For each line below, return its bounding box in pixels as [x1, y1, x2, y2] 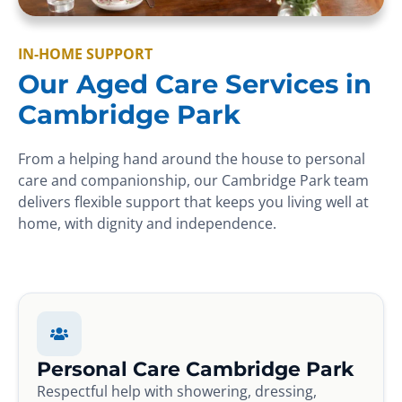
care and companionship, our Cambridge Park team [18, 170, 369, 190]
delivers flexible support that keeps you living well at [18, 191, 369, 212]
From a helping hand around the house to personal [18, 148, 365, 169]
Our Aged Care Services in [18, 67, 371, 100]
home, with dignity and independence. [18, 213, 276, 233]
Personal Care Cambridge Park [37, 355, 354, 381]
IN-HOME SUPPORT [18, 43, 153, 64]
